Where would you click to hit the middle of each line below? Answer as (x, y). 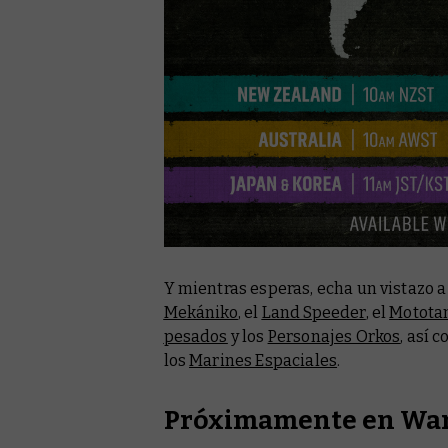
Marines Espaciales (263, 361)
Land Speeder (313, 313)
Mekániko (200, 313)
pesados (195, 337)
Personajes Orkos (334, 337)
